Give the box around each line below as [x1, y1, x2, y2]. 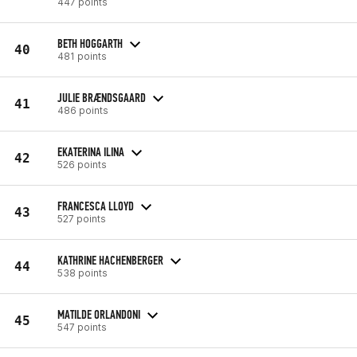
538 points [57, 266, 108, 279]
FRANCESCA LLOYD [57, 198, 134, 214]
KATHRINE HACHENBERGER [57, 252, 163, 268]
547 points [57, 320, 107, 333]
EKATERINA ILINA [57, 143, 124, 159]
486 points [57, 104, 108, 116]
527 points [57, 212, 106, 225]
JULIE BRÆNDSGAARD [57, 89, 146, 105]
